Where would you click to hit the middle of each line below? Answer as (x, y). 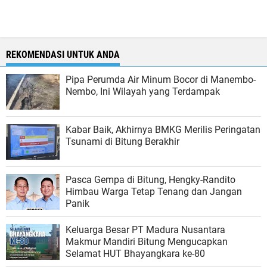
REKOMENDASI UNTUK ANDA (63, 55)
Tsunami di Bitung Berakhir (122, 142)
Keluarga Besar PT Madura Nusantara (145, 230)
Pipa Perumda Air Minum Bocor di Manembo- (161, 80)
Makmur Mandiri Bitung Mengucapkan (147, 242)
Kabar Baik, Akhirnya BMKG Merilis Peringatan (163, 130)
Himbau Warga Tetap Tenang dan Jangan (128, 192)
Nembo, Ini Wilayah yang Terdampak (143, 91)
